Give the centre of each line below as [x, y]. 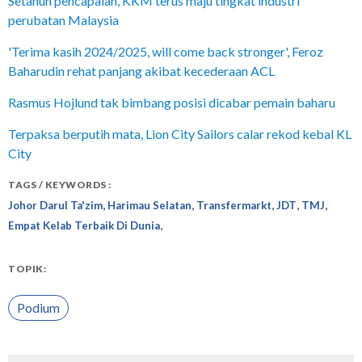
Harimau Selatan [149, 205]
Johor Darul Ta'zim [55, 205]
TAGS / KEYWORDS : [60, 185]
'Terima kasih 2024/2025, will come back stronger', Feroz [166, 51]
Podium [39, 308]
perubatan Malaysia [63, 20]
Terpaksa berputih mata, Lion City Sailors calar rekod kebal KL [180, 134]
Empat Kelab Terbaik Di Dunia [84, 225]
